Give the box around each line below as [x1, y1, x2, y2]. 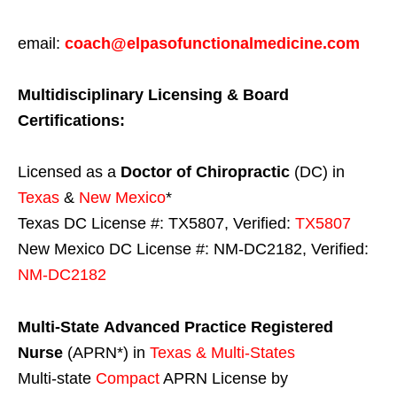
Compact [96, 370, 160, 388]
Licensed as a [18, 163, 121, 182]
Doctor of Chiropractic [121, 163, 290, 182]
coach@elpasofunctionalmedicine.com [65, 35, 360, 53]
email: [18, 35, 65, 53]
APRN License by [160, 370, 288, 388]
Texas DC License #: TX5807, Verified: [18, 214, 295, 233]
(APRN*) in [63, 344, 150, 362]
